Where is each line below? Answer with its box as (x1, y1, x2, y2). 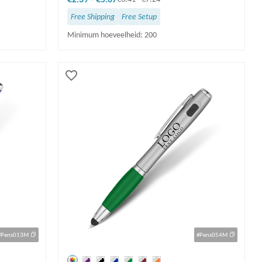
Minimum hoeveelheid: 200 (67, 30, 157, 40)
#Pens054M (196, 230, 229, 239)
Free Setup (121, 12, 157, 22)
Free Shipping (70, 12, 115, 22)
